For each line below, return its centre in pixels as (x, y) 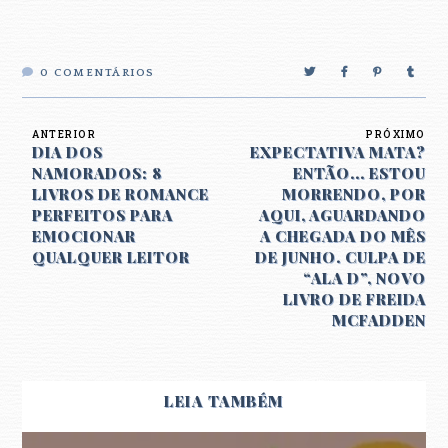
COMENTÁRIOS (104, 73)
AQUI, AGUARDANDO (342, 215)
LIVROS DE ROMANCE (121, 194)
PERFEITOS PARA (103, 215)
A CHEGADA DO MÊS (342, 236)
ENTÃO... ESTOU (359, 173)
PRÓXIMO (396, 134)
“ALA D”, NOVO (364, 278)
